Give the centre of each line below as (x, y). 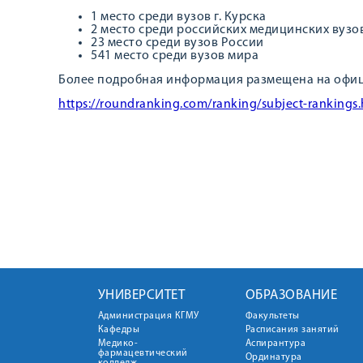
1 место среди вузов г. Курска (179, 17)
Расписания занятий (292, 330)
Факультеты (272, 316)
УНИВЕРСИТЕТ (141, 295)
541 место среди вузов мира (175, 56)
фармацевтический (143, 353)
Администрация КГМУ (148, 316)
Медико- (117, 344)
